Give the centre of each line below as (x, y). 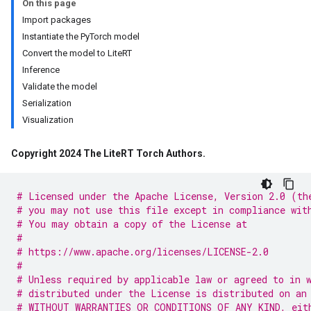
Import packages (57, 20)
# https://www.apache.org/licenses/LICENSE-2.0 (143, 252)
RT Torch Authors (162, 153)
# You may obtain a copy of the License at (132, 224)
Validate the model (60, 86)
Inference (41, 70)
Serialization (47, 103)
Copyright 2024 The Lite (66, 153)
